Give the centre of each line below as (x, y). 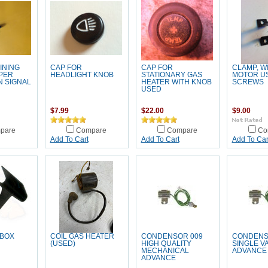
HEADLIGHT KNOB (82, 75)
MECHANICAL (165, 251)
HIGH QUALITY (166, 243)
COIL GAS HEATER (82, 236)
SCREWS (248, 82)
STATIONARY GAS (171, 75)
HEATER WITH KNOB (176, 82)
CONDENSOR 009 (172, 236)
